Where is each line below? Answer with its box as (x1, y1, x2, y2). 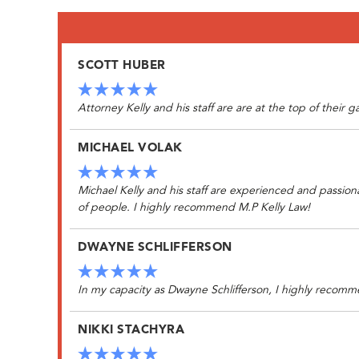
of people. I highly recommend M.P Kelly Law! (78, 201, 310, 213)
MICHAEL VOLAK (78, 143, 183, 155)
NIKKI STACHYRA (78, 324, 184, 337)
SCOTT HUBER (78, 60, 166, 73)
